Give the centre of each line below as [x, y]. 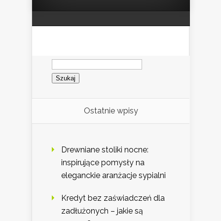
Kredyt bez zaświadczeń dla [113, 198]
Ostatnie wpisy [111, 110]
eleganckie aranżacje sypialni [113, 175]
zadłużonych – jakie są [102, 211]
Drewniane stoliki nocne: [105, 149]
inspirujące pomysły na [103, 162]
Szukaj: [64, 59]
